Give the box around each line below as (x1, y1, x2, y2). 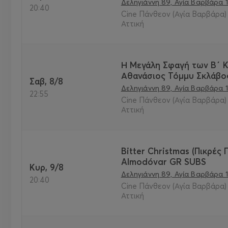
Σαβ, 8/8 (35, 75, 63, 87)
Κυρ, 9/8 (35, 161, 64, 173)
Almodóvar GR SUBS (121, 156, 206, 167)
